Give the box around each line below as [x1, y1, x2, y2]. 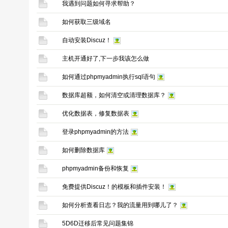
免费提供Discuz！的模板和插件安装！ [62, 183, 166, 190]
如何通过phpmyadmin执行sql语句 [62, 73, 155, 80]
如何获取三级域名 [62, 18, 111, 25]
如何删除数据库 [62, 147, 105, 154]
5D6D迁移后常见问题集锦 [62, 220, 133, 227]
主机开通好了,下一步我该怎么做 [62, 55, 149, 62]
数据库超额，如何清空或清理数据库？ [62, 92, 166, 99]
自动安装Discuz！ [62, 37, 111, 44]
